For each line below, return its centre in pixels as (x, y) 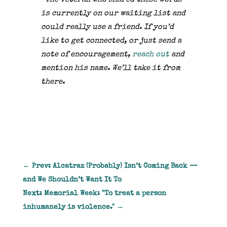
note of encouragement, (86, 55)
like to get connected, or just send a (111, 41)
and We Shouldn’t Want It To (72, 180)
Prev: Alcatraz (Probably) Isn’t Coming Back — (115, 166)
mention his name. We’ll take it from (110, 68)
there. (53, 82)
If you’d (159, 27)
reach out (150, 55)
